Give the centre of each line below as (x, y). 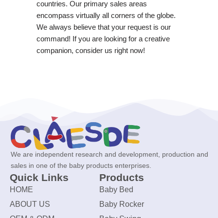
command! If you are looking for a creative (103, 38)
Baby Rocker (121, 204)
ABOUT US (30, 204)
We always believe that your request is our (103, 27)
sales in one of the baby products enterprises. (81, 166)
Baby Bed (116, 190)
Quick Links (39, 178)
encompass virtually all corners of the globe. (106, 15)
